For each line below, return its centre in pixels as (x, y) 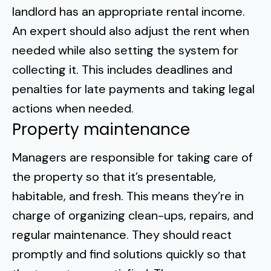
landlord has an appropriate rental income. (129, 11)
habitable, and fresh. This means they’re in (128, 196)
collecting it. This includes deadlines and (122, 70)
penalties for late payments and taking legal (133, 89)
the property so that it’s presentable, (114, 177)
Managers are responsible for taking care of (132, 157)
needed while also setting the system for (125, 50)
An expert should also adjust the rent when (131, 31)
